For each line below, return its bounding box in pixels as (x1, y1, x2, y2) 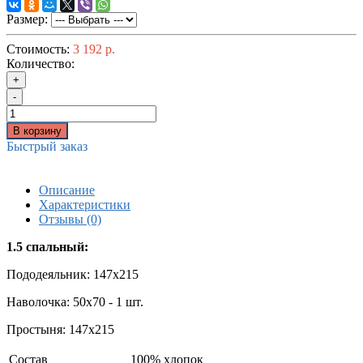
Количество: (6, 57, 75, 71)
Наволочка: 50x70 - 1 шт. (6, 295, 143, 310)
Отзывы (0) (39, 212, 101, 227)
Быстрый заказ (6, 139, 88, 154)
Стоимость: (6, 42, 70, 57)
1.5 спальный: (6, 240, 88, 254)
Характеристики (39, 198, 130, 212)
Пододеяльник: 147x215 (6, 267, 139, 282)
